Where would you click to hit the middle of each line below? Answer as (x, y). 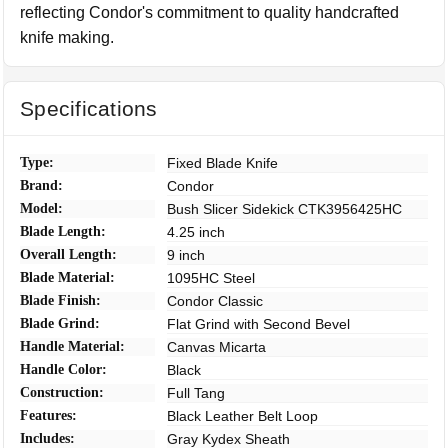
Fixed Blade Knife (223, 163)
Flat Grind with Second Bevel (259, 324)
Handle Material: (73, 346)
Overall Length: (69, 254)
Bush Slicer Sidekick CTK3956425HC (285, 209)
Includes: (48, 438)
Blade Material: (68, 277)
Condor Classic (215, 301)
